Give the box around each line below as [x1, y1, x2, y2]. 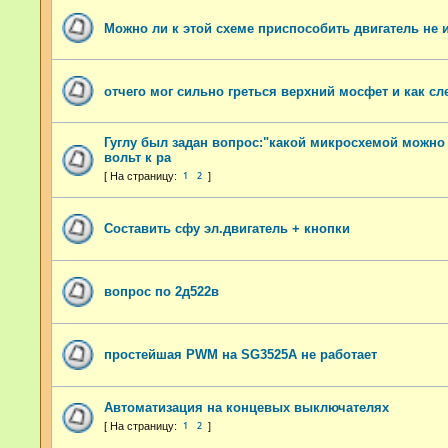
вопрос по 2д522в [104, 284, 219, 300]
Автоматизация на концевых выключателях [104, 400, 389, 416]
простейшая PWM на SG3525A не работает [104, 347, 377, 363]
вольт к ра [104, 150, 171, 165]
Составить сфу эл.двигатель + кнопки [104, 221, 350, 237]
